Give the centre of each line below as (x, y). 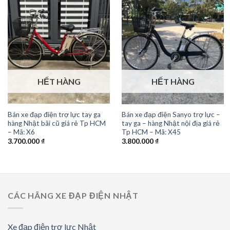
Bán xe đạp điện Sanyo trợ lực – (171, 114)
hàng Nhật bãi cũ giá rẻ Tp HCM (56, 123)
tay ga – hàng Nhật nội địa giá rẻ (170, 123)
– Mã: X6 (21, 132)
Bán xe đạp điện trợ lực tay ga (54, 114)
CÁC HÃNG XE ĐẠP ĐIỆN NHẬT (73, 196)
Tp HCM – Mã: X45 (151, 132)
